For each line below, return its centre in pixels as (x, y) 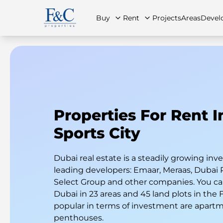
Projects (167, 18)
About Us (115, 96)
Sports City (97, 133)
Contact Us (203, 96)
